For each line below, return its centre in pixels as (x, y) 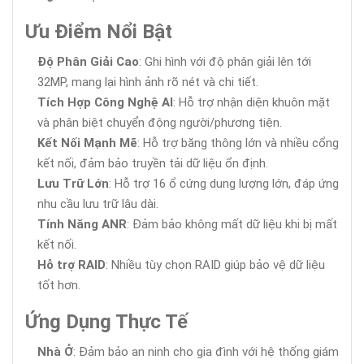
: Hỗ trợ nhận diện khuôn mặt (251, 102)
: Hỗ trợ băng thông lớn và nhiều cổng (238, 143)
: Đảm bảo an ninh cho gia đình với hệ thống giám (206, 351)
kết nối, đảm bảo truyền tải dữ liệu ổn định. (153, 163)
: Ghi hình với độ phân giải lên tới (225, 61)
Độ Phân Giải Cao (88, 61)
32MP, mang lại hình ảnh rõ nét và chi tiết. (148, 82)
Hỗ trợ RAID (71, 264)
